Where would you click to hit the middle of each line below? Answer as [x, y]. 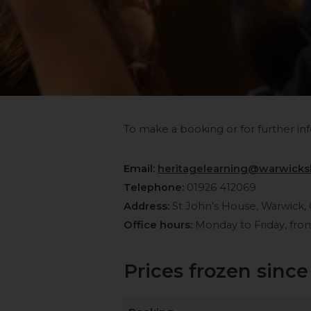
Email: [139, 168]
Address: [146, 206]
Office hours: [158, 225]
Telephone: [154, 187]
